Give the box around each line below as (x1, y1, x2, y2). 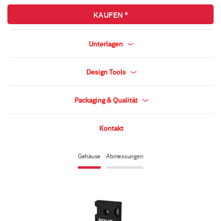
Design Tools (86, 67, 127, 76)
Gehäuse (77, 152, 101, 160)
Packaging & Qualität (74, 95, 139, 105)
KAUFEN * (93, 9, 128, 20)
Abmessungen (106, 152, 144, 160)
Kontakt (99, 123, 123, 133)
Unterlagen (89, 38, 124, 48)
